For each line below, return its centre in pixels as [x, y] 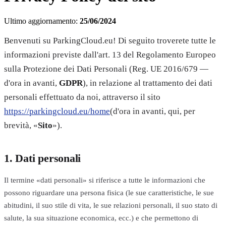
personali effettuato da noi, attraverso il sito [82, 97]
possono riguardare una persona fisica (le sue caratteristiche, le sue [109, 192]
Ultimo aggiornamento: [42, 21]
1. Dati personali [43, 158]
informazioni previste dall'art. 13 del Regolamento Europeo [110, 54]
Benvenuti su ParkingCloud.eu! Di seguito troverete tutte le [110, 40]
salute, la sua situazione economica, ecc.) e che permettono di [101, 217]
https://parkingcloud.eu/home [57, 111]
